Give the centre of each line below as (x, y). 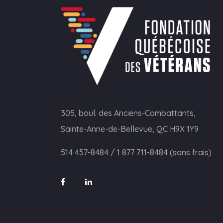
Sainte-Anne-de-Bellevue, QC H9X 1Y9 (130, 129)
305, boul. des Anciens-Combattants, (128, 113)
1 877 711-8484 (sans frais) (164, 152)
